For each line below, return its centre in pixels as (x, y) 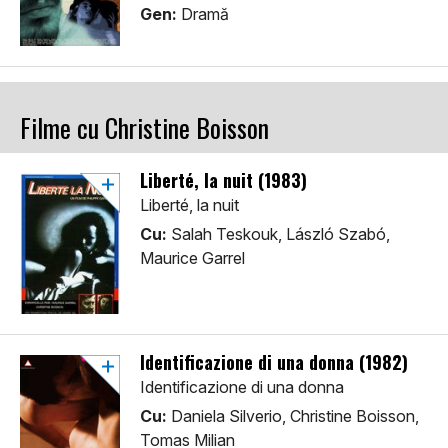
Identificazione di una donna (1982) (274, 362)
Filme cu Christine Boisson (144, 128)
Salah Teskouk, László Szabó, (278, 234)
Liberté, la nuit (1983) (223, 180)
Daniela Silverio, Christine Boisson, (293, 416)
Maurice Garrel (192, 258)
